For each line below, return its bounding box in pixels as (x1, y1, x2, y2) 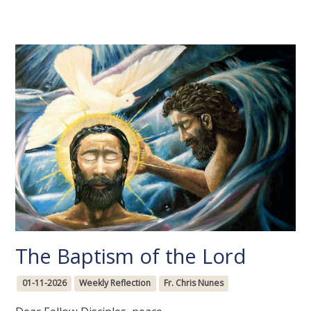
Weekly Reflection (79, 277, 151, 289)
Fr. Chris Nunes (163, 277, 224, 289)
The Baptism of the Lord (15, 242, 247, 271)
